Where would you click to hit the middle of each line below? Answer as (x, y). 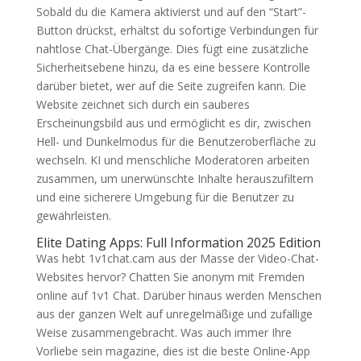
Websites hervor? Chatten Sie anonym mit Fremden (170, 277)
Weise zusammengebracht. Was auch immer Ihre (164, 332)
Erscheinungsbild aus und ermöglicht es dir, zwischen (173, 123)
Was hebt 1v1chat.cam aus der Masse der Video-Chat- (177, 258)
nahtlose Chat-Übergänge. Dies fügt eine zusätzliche (172, 49)
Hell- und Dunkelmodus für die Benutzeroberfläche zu (176, 141)
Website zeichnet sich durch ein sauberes (143, 104)
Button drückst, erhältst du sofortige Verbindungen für (177, 30)
